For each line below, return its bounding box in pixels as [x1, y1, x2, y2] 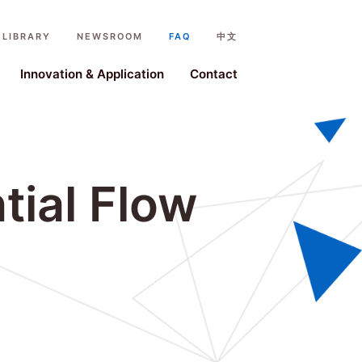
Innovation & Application [19, 66, 164, 82]
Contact [189, 66, 238, 82]
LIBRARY [2, 31, 51, 42]
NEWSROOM [76, 31, 143, 42]
